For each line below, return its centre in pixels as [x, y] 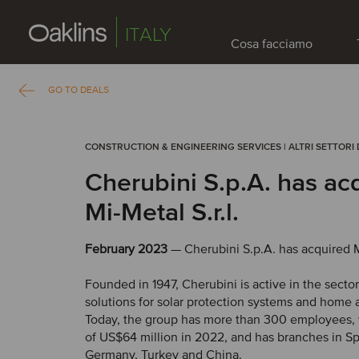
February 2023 [126, 249]
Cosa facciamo [272, 44]
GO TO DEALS [79, 90]
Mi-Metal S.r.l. [162, 213]
